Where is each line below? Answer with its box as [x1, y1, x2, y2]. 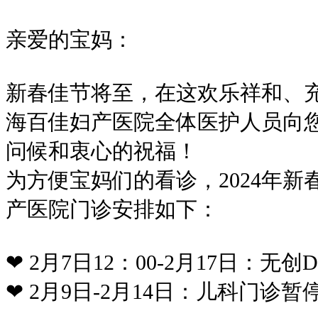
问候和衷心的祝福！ [6, 138, 197, 163]
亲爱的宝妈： [6, 27, 133, 51]
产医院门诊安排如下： [6, 197, 219, 221]
